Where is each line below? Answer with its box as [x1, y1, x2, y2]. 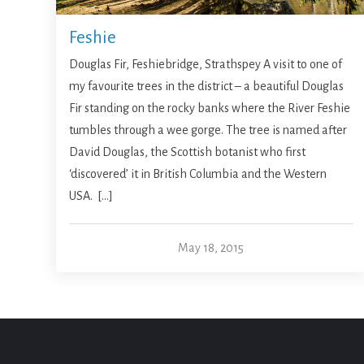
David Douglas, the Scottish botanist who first [69, 145, 306, 159]
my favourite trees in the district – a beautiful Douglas [69, 80, 344, 93]
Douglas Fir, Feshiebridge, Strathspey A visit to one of [69, 58, 343, 71]
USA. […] [69, 189, 114, 203]
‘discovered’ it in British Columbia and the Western [69, 167, 327, 181]
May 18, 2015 [178, 241, 245, 255]
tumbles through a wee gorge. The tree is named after [69, 123, 348, 137]
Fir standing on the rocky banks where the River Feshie [69, 102, 351, 115]
